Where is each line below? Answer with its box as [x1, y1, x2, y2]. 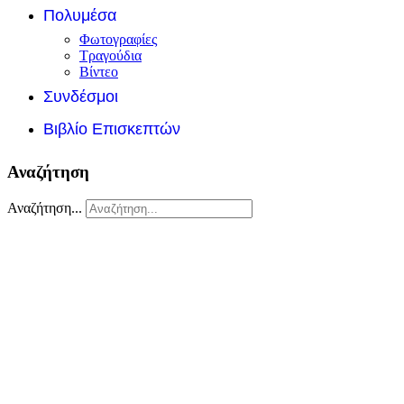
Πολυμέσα [43, 6, 116, 25]
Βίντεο [79, 64, 118, 80]
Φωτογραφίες [79, 32, 157, 48]
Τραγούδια [79, 48, 142, 64]
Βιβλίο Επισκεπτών [43, 120, 180, 139]
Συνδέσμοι [43, 87, 118, 106]
